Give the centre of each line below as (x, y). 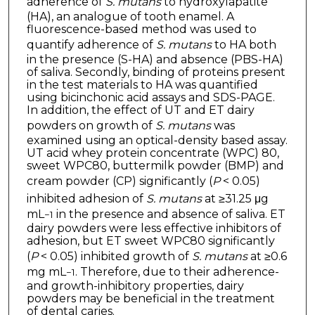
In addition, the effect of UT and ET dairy (140, 110)
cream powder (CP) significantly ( (119, 181)
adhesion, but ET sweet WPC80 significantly (150, 240)
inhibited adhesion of (86, 198)
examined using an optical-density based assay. (157, 140)
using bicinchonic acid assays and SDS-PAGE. (150, 97)
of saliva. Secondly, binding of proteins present (156, 72)
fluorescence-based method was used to (141, 29)
